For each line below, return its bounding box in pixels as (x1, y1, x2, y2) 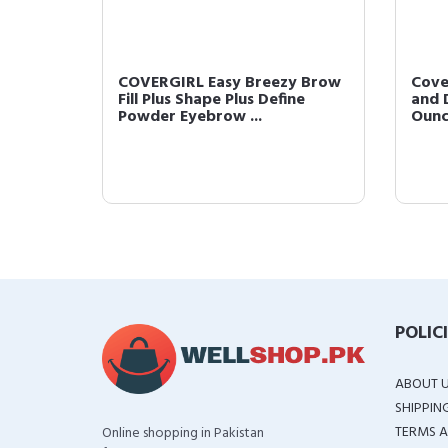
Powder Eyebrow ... (118, 104, 262, 130)
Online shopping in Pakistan (102, 422, 264, 445)
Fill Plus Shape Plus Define (118, 87, 305, 113)
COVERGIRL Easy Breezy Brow (118, 70, 341, 96)
